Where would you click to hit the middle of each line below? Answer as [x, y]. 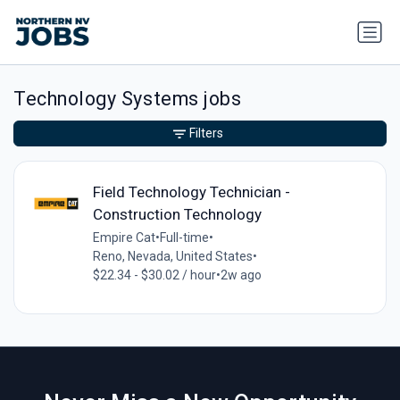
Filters [206, 133]
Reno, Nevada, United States [172, 256]
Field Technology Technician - [191, 192]
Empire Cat [124, 237]
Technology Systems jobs [128, 99]
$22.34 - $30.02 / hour [154, 275]
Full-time [184, 237]
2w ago [241, 275]
